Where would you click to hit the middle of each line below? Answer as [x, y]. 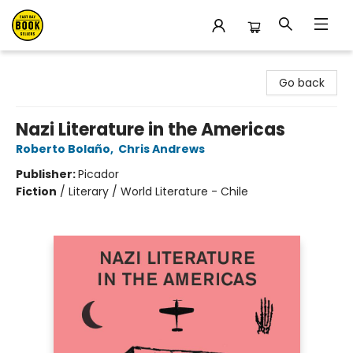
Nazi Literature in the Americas [150, 130]
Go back [302, 83]
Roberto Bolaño [63, 149]
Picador [98, 174]
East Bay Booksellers [66, 65]
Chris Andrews [162, 149]
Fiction [36, 191]
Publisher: [47, 174]
